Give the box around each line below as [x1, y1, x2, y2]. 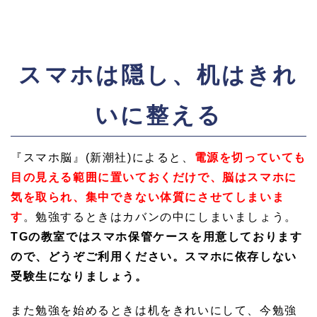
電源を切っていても [194, 151, 307, 164]
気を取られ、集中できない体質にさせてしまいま [11, 191, 285, 204]
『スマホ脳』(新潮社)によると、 [11, 151, 195, 164]
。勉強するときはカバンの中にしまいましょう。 [23, 211, 297, 224]
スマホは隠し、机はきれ [18, 62, 299, 88]
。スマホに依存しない [172, 250, 297, 263]
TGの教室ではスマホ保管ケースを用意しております [11, 231, 303, 243]
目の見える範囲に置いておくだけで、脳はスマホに [11, 171, 297, 184]
